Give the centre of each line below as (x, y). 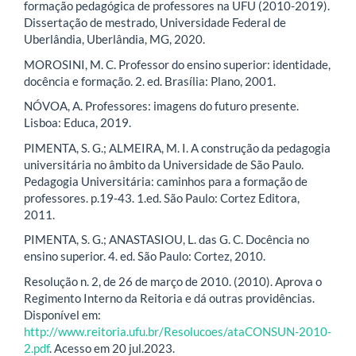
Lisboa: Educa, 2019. (77, 123)
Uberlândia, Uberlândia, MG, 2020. (114, 39)
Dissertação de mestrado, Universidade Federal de (155, 23)
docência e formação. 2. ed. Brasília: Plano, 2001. (150, 81)
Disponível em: (62, 314)
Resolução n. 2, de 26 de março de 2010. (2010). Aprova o (173, 281)
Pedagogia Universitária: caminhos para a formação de (166, 181)
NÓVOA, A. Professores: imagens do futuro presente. (161, 106)
